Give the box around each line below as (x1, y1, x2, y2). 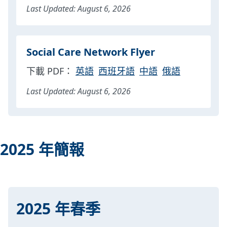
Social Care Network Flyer (26, 45, 155, 59)
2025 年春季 (16, 198, 100, 219)
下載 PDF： (26, 64, 73, 77)
